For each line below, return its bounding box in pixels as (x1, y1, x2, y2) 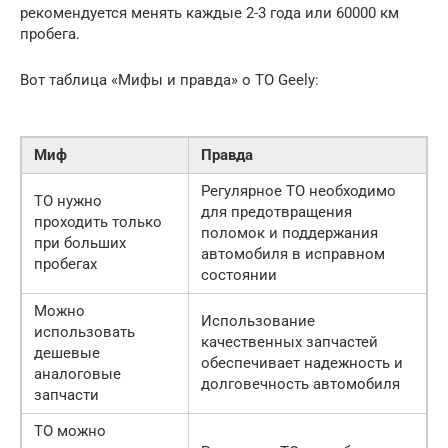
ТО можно (34, 422, 106, 441)
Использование (201, 312, 315, 331)
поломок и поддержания (201, 224, 378, 243)
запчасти (34, 386, 99, 405)
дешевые (34, 344, 100, 363)
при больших (34, 234, 126, 253)
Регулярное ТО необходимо (201, 182, 396, 201)
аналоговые (34, 365, 121, 384)
